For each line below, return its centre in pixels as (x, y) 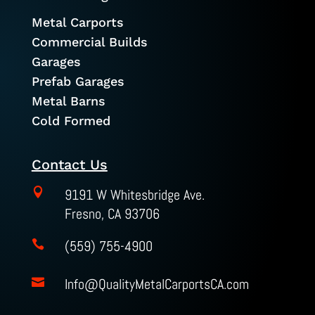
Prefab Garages (78, 82)
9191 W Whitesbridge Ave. (134, 195)
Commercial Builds (89, 42)
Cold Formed (71, 121)
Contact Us (69, 165)
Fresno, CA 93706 (112, 214)
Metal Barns (68, 101)
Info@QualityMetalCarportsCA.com (156, 284)
